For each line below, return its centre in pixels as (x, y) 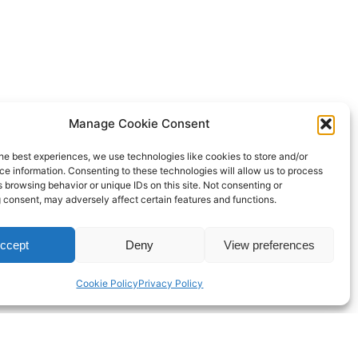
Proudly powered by (132, 319)
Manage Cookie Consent (140, 123)
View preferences (269, 245)
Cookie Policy (107, 283)
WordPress (238, 319)
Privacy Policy (171, 283)
